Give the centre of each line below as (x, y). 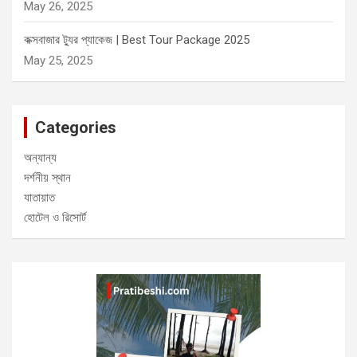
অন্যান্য (40, 157)
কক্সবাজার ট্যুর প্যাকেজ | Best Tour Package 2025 (137, 39)
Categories (76, 127)
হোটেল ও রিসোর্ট (55, 217)
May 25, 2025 (58, 60)
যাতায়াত (39, 197)
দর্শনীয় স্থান (47, 177)
